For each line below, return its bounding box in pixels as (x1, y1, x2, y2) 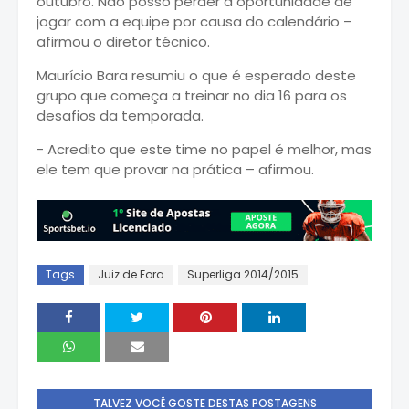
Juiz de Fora (98, 267, 164, 283)
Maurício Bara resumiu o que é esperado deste (37, 65, 356, 85)
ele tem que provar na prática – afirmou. (37, 159, 314, 179)
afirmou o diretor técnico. (37, 31, 217, 51)
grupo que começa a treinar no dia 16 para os (37, 85, 347, 105)
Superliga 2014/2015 (187, 267, 299, 283)
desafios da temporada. (37, 105, 204, 125)
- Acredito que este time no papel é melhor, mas (37, 139, 372, 159)
